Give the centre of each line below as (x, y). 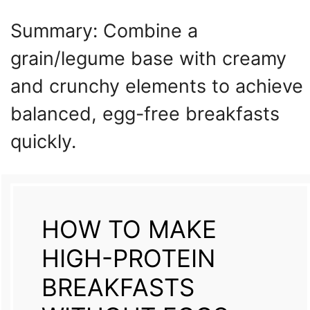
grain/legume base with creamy (148, 58)
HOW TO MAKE (129, 229)
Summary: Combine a (104, 30)
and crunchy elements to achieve (157, 86)
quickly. (43, 141)
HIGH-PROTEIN (128, 258)
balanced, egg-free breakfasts (145, 113)
